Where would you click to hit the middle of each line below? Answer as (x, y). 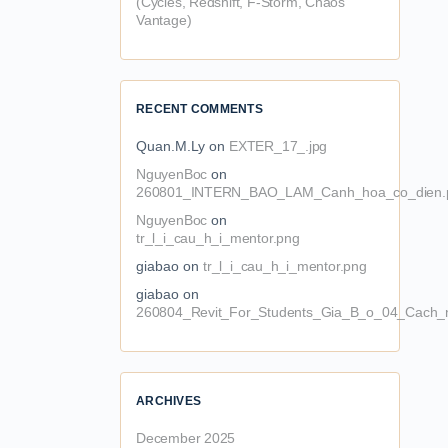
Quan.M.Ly (170, 146)
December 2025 (186, 438)
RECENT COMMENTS (199, 109)
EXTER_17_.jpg (278, 146)
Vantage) (164, 20)
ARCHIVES (168, 401)
